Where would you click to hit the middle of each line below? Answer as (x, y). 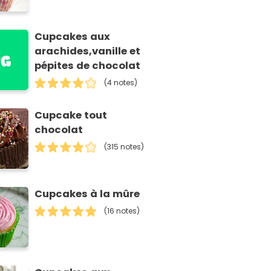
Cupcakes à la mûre (87, 194)
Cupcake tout (71, 116)
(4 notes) (121, 83)
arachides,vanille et (88, 51)
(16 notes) (122, 211)
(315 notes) (124, 147)
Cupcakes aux (73, 37)
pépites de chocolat (88, 66)
